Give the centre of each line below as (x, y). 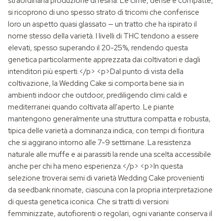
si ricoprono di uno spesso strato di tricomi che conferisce (104, 12)
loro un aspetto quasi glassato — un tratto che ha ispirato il (102, 24)
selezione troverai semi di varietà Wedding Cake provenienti (106, 178)
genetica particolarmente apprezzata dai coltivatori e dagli (104, 60)
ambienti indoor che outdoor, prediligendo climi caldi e (98, 95)
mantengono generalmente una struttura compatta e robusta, (109, 119)
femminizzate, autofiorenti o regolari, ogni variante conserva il (110, 214)
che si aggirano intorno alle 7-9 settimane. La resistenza (99, 143)
